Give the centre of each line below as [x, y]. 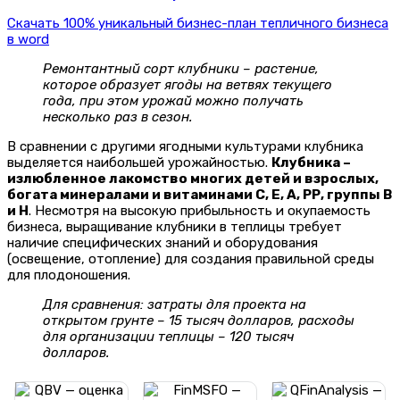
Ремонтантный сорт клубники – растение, [181, 69]
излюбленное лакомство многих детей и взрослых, [193, 179]
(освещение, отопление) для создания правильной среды [191, 259]
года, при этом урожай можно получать [173, 101]
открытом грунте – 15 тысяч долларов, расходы [199, 321]
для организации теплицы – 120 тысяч [168, 337]
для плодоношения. [69, 275]
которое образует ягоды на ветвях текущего [187, 85]
